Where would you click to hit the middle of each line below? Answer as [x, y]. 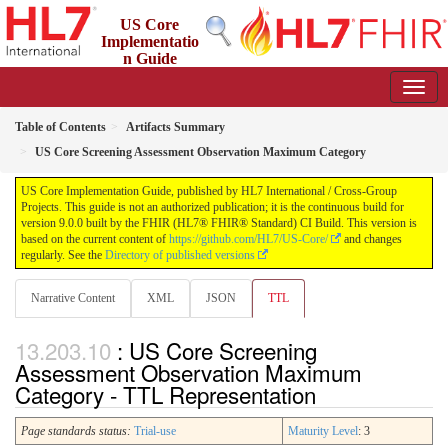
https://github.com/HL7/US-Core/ [248, 239]
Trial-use [155, 431]
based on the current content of [95, 239]
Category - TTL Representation [165, 394]
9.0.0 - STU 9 [209, 76]
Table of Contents [60, 127]
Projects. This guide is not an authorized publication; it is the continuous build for [212, 207]
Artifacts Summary [175, 127]
